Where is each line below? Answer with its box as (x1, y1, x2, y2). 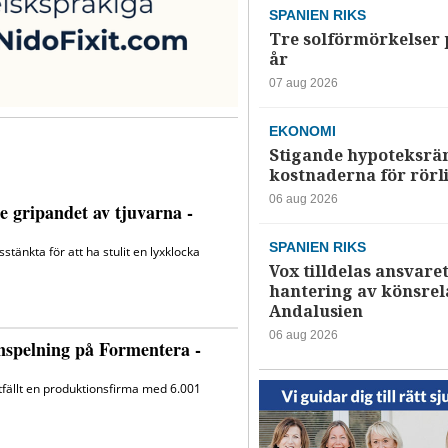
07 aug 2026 (268, 76, 338, 91)
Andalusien (268, 300, 363, 324)
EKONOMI (268, 123, 336, 140)
